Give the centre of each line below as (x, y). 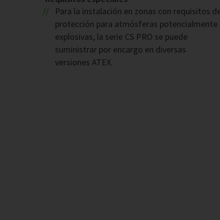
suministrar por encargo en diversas (121, 50)
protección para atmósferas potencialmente (136, 24)
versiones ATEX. (84, 62)
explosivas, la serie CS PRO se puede (121, 37)
